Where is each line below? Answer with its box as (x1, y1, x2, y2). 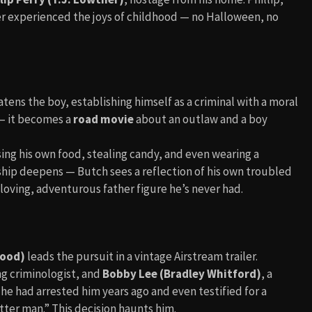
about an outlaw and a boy (134, 111, 267, 127)
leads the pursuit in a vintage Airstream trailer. (25, 249, 258, 264)
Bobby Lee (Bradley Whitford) (102, 266, 261, 281)
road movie (73, 111, 134, 127)
